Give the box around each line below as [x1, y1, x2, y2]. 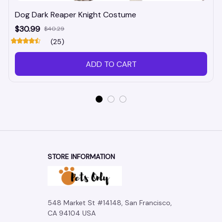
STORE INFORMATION [48, 152, 115, 162]
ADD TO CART [85, 58, 137, 69]
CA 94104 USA [48, 209, 96, 218]
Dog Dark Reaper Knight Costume [15, 9, 136, 20]
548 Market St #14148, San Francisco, [48, 198, 172, 208]
